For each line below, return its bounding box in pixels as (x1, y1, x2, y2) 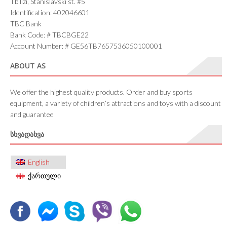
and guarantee (10, 109, 54, 119)
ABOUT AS (10, 60, 46, 70)
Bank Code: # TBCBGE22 (10, 30, 89, 39)
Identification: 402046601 (10, 8, 90, 17)
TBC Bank (10, 19, 42, 28)
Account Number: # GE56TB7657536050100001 (10, 41, 162, 50)
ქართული (27, 171, 61, 180)
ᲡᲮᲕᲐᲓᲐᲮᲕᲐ (10, 129, 44, 139)
